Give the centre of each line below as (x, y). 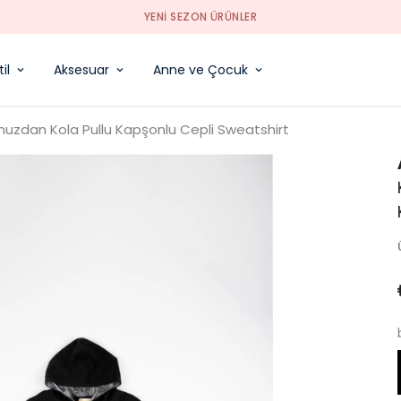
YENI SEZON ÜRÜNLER (200, 17)
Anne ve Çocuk (200, 69)
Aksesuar (81, 69)
